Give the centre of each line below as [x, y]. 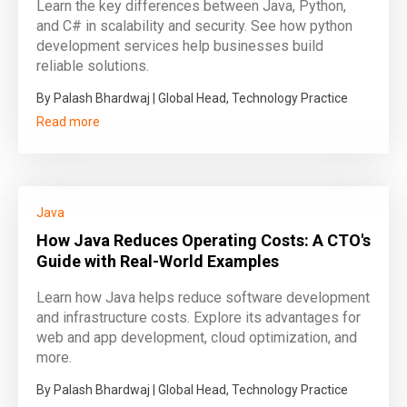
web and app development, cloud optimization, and [197, 338]
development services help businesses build [180, 46]
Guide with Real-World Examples [158, 261]
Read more [68, 122]
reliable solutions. [93, 66]
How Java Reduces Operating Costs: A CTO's [203, 240]
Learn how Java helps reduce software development [203, 298]
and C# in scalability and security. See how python [194, 26]
